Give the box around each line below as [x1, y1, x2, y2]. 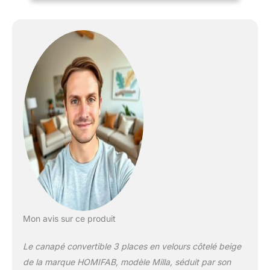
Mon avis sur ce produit [22, 213, 116, 224]
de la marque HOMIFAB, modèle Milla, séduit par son [22, 256, 231, 267]
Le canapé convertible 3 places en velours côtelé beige [22, 240, 241, 251]
